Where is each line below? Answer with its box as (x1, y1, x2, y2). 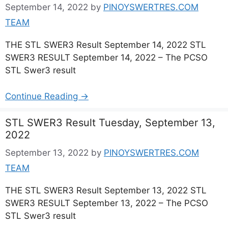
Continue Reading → (5, 91, 89, 101)
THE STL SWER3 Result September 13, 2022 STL (5, 185, 207, 195)
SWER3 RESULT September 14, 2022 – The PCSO (5, 52, 208, 63)
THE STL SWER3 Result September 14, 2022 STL (5, 40, 206, 50)
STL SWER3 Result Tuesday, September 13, (5, 116, 215, 129)
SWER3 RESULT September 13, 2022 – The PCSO (5, 198, 208, 208)
